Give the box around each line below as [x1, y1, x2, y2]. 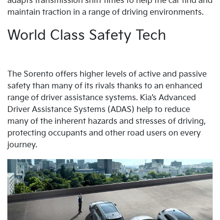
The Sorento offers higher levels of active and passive [7, 70, 207, 80]
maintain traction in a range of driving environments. [7, 8, 204, 18]
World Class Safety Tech [7, 27, 166, 44]
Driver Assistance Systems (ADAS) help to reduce [7, 105, 190, 115]
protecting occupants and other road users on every [7, 129, 201, 138]
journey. [7, 140, 37, 150]
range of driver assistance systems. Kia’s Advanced [7, 93, 196, 103]
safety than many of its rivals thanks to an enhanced [7, 82, 202, 91]
